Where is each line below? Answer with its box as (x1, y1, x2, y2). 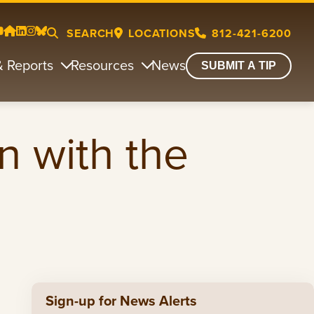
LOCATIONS (128, 25, 196, 41)
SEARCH (63, 25, 115, 41)
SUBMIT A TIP (201, 60, 276, 71)
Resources (71, 54, 134, 76)
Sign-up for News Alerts (45, 290, 197, 311)
